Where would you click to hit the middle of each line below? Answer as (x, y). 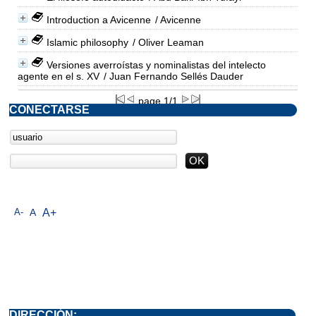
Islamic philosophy (87, 42)
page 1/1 (158, 101)
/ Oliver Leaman (166, 42)
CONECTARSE (49, 109)
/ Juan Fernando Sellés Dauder (172, 76)
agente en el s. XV (58, 76)
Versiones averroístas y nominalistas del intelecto (156, 65)
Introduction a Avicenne (98, 19)
